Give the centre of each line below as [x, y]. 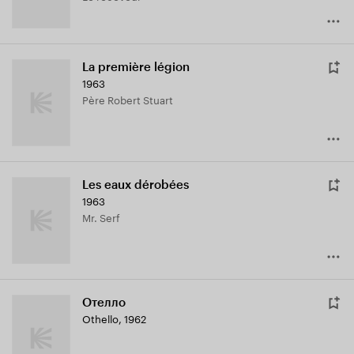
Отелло [104, 303]
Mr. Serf [105, 217]
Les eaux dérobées [136, 185]
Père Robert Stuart [131, 99]
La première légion [136, 68]
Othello [100, 318]
